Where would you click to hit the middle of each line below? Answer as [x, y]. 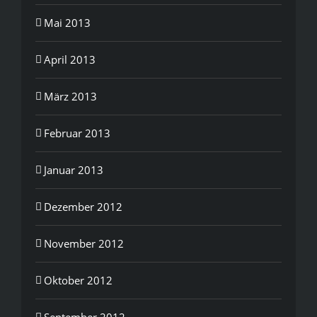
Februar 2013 [77, 133]
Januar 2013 [74, 169]
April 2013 [70, 59]
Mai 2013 [67, 22]
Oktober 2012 [78, 280]
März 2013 [70, 96]
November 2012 [84, 243]
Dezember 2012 [83, 206]
